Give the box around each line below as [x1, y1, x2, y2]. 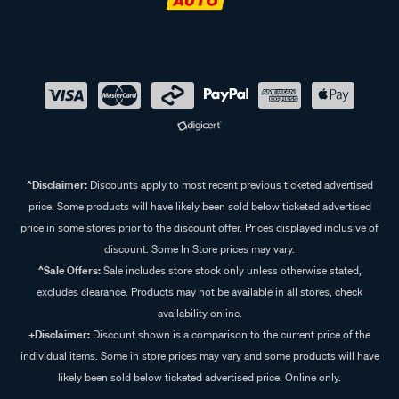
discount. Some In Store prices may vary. [104, 241, 295, 257]
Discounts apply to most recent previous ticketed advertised [86, 177, 373, 193]
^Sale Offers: [37, 263, 101, 279]
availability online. [157, 305, 242, 322]
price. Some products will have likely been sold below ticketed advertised [28, 199, 371, 215]
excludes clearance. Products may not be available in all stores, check [37, 284, 362, 300]
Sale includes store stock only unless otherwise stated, [100, 263, 362, 279]
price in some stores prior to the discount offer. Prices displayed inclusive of [20, 220, 379, 236]
